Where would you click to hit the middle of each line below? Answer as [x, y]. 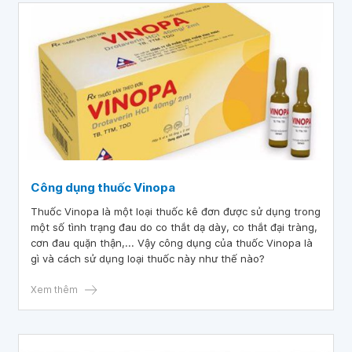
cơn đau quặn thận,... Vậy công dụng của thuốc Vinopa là [172, 243]
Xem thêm [54, 290]
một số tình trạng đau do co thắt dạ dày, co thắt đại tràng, [174, 227]
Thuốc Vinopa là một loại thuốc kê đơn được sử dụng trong [176, 211]
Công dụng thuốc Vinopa [103, 187]
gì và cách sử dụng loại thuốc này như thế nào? [148, 258]
